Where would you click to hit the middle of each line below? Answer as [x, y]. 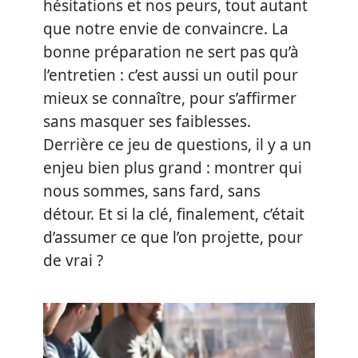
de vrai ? [73, 261]
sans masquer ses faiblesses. [147, 121]
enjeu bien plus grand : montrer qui [173, 168]
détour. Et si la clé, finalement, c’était [174, 214]
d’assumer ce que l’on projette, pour [173, 237]
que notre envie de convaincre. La [166, 29]
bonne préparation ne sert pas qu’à [171, 52]
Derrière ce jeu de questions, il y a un [177, 145]
